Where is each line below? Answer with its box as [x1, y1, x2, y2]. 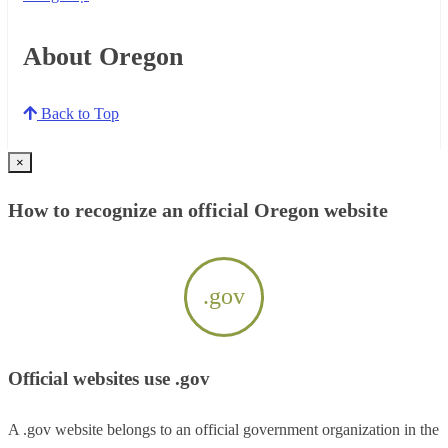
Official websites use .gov [8, 367, 210, 389]
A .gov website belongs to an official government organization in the [8, 421, 439, 439]
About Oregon [23, 42, 183, 72]
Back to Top [37, 105, 119, 123]
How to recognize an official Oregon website [8, 198, 388, 221]
